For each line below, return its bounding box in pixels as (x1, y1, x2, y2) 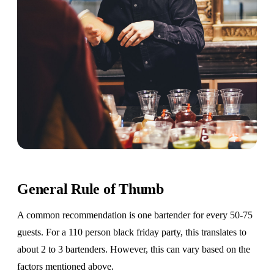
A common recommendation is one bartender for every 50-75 (17, 209, 253, 220)
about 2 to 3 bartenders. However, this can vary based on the (17, 243, 250, 254)
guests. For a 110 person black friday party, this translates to (17, 226, 246, 237)
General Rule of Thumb (17, 180, 164, 197)
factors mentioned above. (17, 261, 114, 272)
